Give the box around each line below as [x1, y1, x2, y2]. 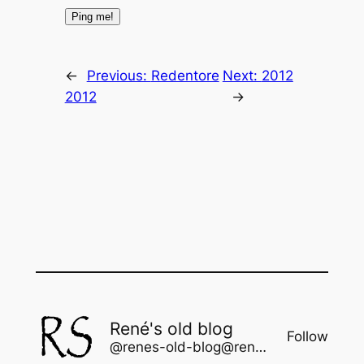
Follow [287, 328, 329, 345]
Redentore [150, 67, 219, 84]
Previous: [86, 67, 151, 84]
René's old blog [109, 318, 233, 339]
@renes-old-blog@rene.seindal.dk [254, 338, 266, 355]
